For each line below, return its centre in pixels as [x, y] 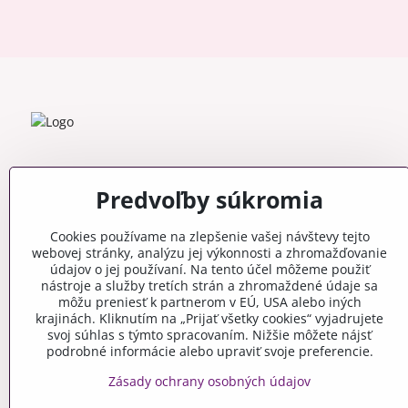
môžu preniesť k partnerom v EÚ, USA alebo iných [209, 302]
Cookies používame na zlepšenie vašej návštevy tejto [209, 236]
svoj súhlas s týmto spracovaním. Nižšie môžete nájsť [209, 335]
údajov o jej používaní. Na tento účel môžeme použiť [209, 269]
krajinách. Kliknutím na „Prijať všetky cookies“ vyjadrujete [209, 318]
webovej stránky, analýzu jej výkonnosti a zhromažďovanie [209, 253]
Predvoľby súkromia [209, 200]
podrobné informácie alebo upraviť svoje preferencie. [209, 351]
